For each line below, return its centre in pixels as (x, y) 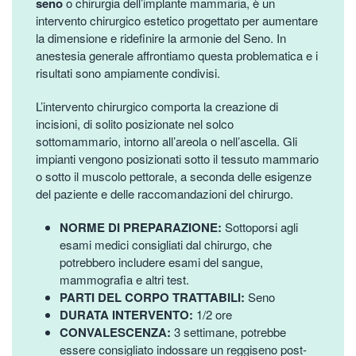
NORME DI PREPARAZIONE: (142, 227)
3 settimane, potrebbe (230, 331)
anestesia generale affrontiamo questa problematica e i (177, 55)
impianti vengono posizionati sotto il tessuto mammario (177, 158)
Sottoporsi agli (261, 226)
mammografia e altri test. (124, 279)
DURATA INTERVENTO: (128, 314)
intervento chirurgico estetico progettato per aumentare (177, 20)
